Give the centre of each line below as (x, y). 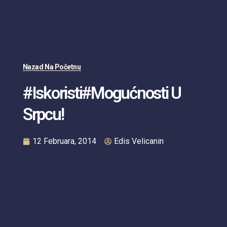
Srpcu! (43, 114)
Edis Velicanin (139, 141)
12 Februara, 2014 (64, 141)
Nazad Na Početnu (52, 67)
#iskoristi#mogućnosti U (102, 93)
